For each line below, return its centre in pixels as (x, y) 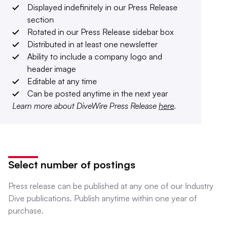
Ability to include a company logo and (95, 56)
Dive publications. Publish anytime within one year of (102, 198)
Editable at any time (62, 81)
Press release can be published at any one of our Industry (111, 186)
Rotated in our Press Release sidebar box (100, 32)
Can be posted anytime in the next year (98, 93)
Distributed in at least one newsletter (92, 44)
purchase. (26, 210)
